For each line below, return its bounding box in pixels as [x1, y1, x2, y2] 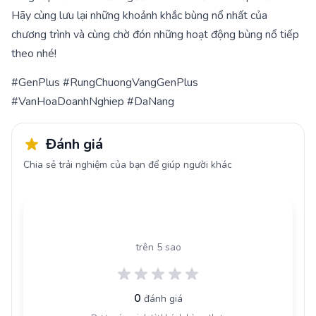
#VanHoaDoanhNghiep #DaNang [11, 93, 177, 109]
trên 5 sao [135, 240, 181, 254]
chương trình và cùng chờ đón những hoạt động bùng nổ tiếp [11, 27, 299, 43]
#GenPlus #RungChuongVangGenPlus [11, 74, 198, 90]
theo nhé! [11, 46, 56, 62]
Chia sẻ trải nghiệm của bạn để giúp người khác [23, 157, 232, 171]
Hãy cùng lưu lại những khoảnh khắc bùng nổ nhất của [11, 8, 267, 24]
